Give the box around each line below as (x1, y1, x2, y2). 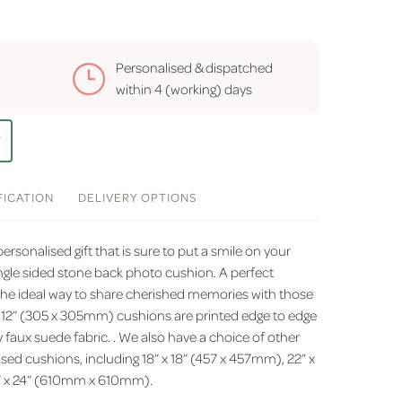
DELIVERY (77, 189, 138, 205)
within (115, 80, 154, 98)
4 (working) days (153, 80, 252, 98)
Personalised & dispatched (115, 58, 273, 76)
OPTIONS (137, 189, 197, 205)
